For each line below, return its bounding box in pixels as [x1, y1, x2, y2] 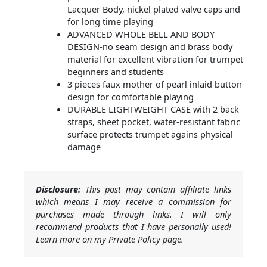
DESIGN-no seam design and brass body [67, 41, 232, 53]
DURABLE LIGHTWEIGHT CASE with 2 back [67, 103, 239, 116]
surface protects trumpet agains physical [67, 128, 233, 141]
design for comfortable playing [67, 91, 194, 103]
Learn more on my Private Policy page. [36, 233, 184, 246]
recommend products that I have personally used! [36, 221, 231, 233]
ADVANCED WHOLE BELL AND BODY [67, 28, 215, 41]
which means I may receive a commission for [36, 195, 231, 208]
